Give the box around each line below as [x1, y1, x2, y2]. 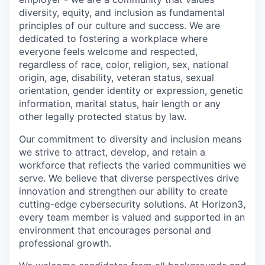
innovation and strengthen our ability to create [19, 185, 228, 198]
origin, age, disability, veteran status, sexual [19, 72, 214, 84]
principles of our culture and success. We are [19, 20, 220, 32]
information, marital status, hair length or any [19, 98, 221, 110]
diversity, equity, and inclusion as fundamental [19, 7, 225, 19]
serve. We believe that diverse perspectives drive [19, 172, 239, 185]
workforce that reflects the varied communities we [19, 159, 246, 172]
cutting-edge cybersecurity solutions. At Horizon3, [19, 198, 245, 211]
